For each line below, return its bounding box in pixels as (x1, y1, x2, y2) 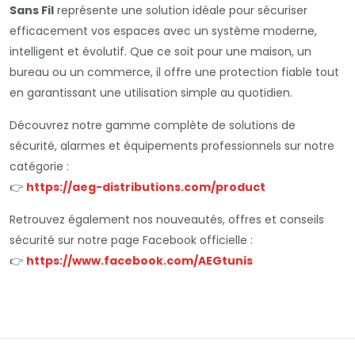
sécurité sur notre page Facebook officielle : (10, 232, 253, 248)
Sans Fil (10, 2, 54, 18)
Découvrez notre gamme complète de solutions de (10, 117, 296, 133)
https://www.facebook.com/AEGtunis (26, 253, 253, 269)
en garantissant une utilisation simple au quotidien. (10, 85, 292, 101)
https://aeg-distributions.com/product (26, 179, 265, 195)
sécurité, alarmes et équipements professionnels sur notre (10, 138, 334, 154)
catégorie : (10, 158, 69, 174)
